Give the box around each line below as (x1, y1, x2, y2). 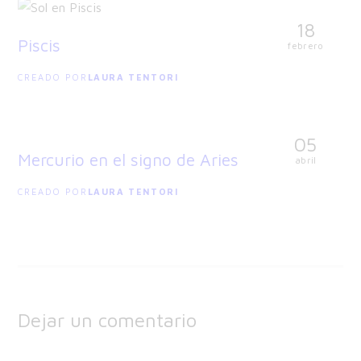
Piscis (18, 35, 61, 55)
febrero (288, 40, 324, 52)
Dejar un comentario (18, 308, 197, 331)
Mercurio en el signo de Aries (18, 149, 239, 169)
